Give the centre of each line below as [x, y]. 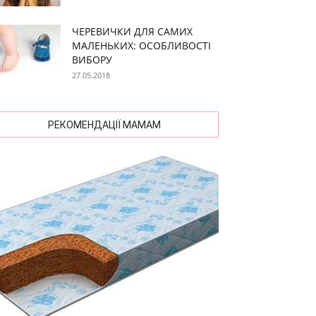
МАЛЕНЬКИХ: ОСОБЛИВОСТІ [141, 45]
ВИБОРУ [92, 60]
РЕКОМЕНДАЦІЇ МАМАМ [104, 125]
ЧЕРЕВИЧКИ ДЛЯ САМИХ [132, 31]
